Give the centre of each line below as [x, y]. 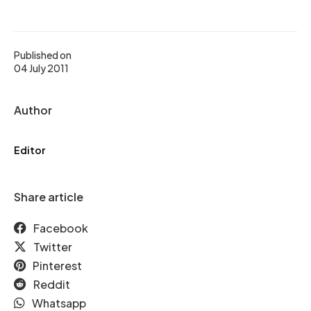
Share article [49, 197]
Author [33, 110]
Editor [30, 150]
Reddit [52, 284]
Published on [43, 55]
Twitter [53, 247]
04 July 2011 [41, 68]
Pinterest [57, 266]
